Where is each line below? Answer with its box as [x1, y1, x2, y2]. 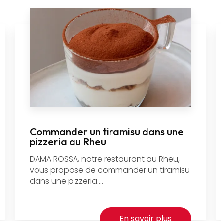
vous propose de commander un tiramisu [29, 164, 190, 176]
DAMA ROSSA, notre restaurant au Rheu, [29, 153, 180, 165]
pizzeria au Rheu [29, 135, 106, 148]
